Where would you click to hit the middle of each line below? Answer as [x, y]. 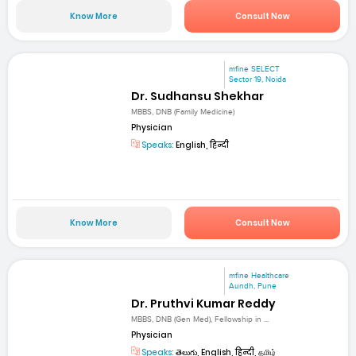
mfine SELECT [255, 69]
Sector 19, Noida [258, 79]
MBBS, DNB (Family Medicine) [183, 112]
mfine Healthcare [259, 276]
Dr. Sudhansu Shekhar [198, 96]
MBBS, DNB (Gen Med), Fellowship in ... [200, 319]
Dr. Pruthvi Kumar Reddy [204, 303]
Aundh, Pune [253, 286]
